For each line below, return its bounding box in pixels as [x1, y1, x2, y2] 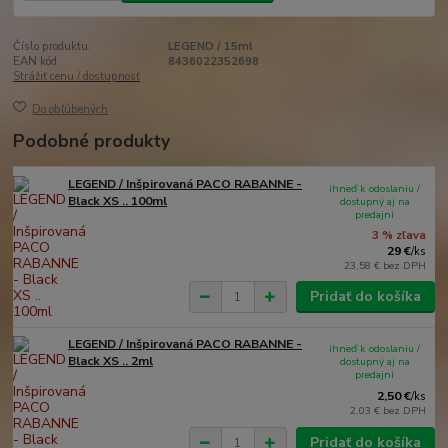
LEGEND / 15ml [167, 39, 253, 55]
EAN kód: [13, 54, 61, 70]
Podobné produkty [13, 128, 171, 153]
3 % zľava [372, 227, 427, 243]
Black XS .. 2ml [68, 353, 154, 370]
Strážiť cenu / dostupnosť [13, 69, 141, 85]
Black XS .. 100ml [68, 192, 168, 209]
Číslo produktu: [13, 39, 92, 55]
